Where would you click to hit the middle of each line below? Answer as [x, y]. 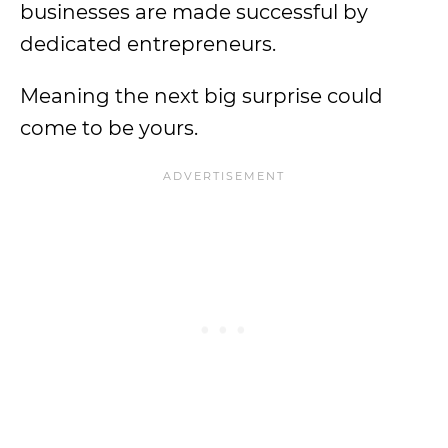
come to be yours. [109, 128]
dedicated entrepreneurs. [148, 44]
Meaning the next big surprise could [201, 96]
